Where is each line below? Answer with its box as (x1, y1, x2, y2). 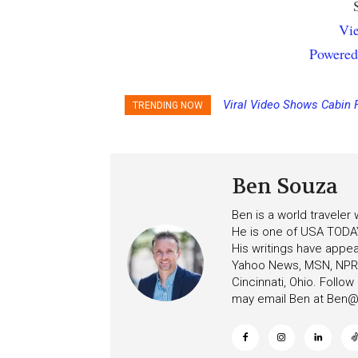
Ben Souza (232, 173, 338, 200)
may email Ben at (232, 291, 327, 306)
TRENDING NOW (133, 99, 203, 111)
